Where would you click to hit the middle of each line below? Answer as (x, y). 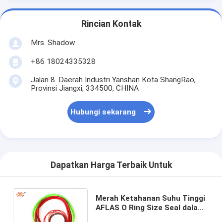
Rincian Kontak (111, 24)
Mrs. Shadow (53, 42)
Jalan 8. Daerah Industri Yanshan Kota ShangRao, (113, 80)
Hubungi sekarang (103, 112)
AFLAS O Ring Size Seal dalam (150, 207)
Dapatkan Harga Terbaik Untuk (111, 165)
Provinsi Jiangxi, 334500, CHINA (84, 88)
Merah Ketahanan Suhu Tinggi (150, 198)
